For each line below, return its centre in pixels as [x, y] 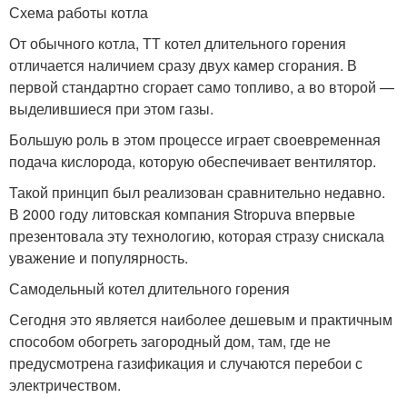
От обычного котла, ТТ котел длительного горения [178, 44]
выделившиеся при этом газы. [111, 109]
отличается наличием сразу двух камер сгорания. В [183, 65]
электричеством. [65, 385]
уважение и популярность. [99, 258]
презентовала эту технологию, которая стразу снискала [197, 236]
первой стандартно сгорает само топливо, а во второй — [202, 87]
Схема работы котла [79, 13]
